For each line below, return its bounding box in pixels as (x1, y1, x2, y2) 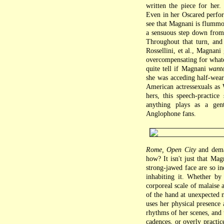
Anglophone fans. (146, 109, 196, 118)
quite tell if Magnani (146, 64, 208, 73)
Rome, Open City (146, 145, 196, 154)
